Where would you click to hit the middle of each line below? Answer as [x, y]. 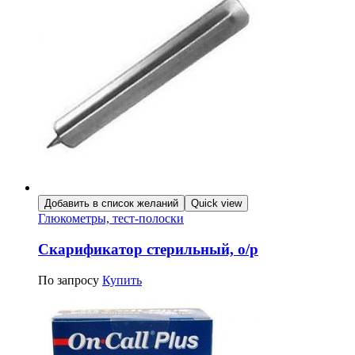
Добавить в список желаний [111, 204]
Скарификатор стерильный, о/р [148, 249]
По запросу [69, 280]
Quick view [216, 204]
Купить [122, 280]
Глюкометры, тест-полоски [111, 219]
